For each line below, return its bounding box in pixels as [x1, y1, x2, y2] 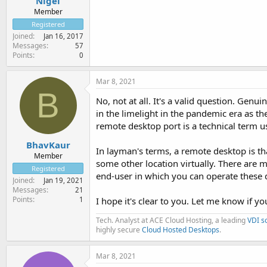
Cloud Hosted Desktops [142, 225, 219, 235]
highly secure [96, 225, 142, 235]
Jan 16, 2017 [44, 32, 83, 41]
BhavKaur [26, 138, 70, 151]
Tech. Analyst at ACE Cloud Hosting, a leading [96, 215, 247, 225]
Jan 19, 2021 [44, 175, 83, 185]
